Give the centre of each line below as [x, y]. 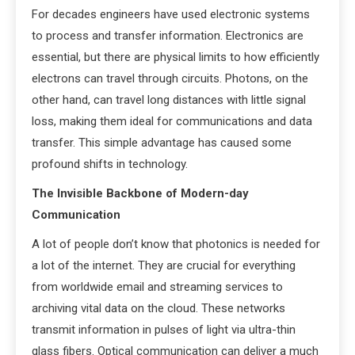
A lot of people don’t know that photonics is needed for [176, 244]
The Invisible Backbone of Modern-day [140, 194]
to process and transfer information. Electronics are [168, 36]
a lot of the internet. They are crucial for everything [164, 266]
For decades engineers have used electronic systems [171, 15]
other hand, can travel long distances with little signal [169, 100]
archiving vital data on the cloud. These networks [158, 309]
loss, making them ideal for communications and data [172, 122]
